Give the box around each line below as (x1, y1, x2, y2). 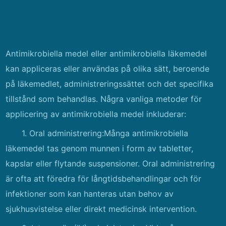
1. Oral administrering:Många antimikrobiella (22, 128, 189, 138)
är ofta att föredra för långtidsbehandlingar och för (6, 174, 202, 184)
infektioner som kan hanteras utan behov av (6, 189, 174, 199)
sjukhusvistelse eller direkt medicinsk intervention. (6, 204, 197, 214)
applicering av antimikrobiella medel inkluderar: (6, 109, 187, 119)
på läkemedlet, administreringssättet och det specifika (6, 79, 214, 89)
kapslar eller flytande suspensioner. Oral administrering (6, 158, 215, 168)
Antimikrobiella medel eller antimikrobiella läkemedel (6, 48, 207, 59)
